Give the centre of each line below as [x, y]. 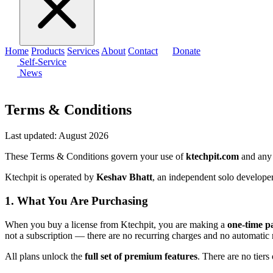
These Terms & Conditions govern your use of [95, 157]
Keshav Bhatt [124, 177]
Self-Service [42, 62]
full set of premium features [141, 256]
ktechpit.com [212, 157]
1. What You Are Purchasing [76, 200]
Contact [143, 51]
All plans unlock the [45, 256]
